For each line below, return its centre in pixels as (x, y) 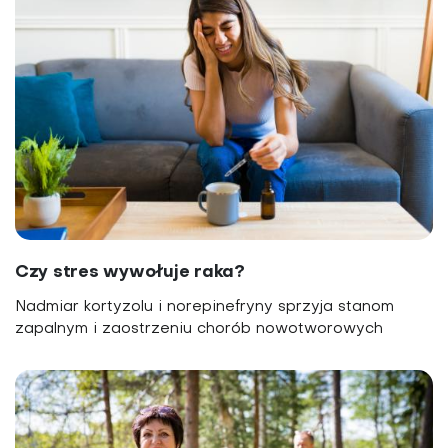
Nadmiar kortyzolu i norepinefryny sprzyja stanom (204, 306)
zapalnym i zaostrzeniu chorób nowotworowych (199, 328)
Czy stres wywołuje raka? (130, 272)
